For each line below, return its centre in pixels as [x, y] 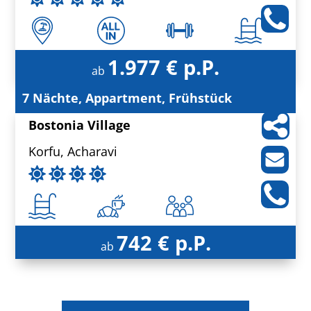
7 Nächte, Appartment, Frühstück [127, 98]
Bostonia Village [80, 125]
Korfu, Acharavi [73, 152]
